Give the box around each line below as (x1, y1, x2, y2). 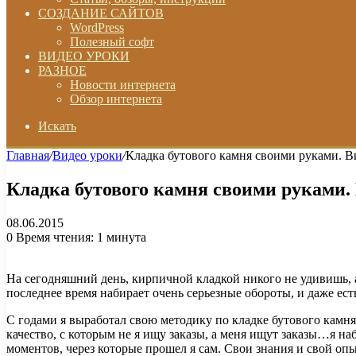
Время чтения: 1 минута (13, 230, 146, 244)
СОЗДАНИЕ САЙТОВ (38, 6, 164, 20)
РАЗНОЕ (38, 64, 87, 77)
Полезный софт (70, 35, 154, 48)
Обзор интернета (70, 92, 162, 106)
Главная (6, 149, 49, 162)
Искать (38, 119, 76, 133)
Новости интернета (70, 78, 176, 91)
